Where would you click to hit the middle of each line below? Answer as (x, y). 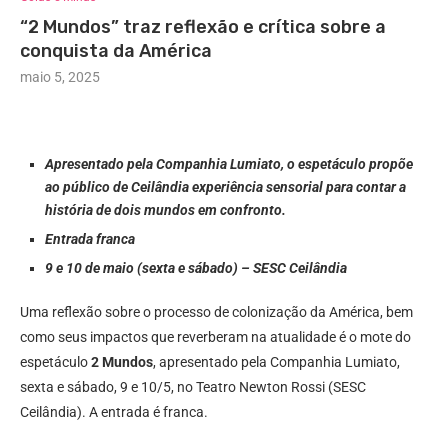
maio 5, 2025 (60, 77)
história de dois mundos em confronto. (165, 210)
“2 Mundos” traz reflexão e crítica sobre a (203, 27)
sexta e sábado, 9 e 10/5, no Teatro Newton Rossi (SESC (193, 387)
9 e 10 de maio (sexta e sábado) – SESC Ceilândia (196, 268)
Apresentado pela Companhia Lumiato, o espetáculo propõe (229, 164)
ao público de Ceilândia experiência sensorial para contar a (225, 187)
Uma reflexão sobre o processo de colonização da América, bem (216, 312)
